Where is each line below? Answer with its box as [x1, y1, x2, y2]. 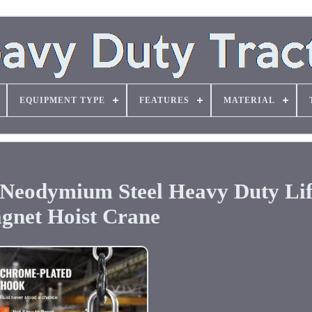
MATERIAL [223, 95, 275, 105]
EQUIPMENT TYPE [19, 95, 105, 105]
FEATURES [139, 95, 189, 105]
